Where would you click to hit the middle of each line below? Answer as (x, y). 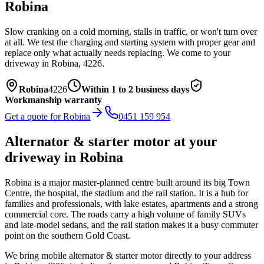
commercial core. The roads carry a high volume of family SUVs (125, 214)
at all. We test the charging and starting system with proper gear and (130, 42)
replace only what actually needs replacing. (85, 52)
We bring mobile (37, 255)
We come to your (197, 52)
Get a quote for (34, 116)
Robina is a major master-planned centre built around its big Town (127, 182)
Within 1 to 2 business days (135, 89)
